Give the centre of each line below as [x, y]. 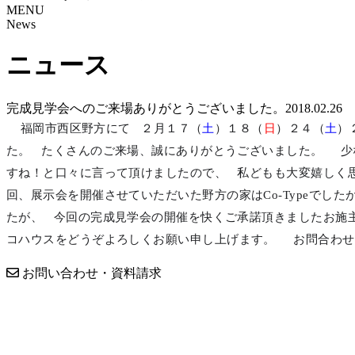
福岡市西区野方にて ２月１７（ [105, 128]
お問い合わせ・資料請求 [90, 273]
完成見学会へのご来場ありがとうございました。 [146, 108]
